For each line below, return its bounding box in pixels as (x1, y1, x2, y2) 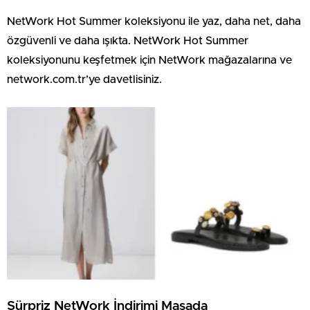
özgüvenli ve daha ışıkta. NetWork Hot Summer (7, 35, 248, 47)
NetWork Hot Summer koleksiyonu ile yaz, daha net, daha (7, 16, 301, 28)
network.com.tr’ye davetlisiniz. (7, 74, 162, 86)
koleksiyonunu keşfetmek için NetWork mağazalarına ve (7, 55, 292, 66)
